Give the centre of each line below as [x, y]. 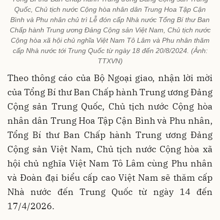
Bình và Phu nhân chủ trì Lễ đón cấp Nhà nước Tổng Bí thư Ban [110, 20]
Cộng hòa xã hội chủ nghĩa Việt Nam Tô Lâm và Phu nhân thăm [110, 41]
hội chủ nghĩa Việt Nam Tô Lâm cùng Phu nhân [110, 164]
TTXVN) [110, 61]
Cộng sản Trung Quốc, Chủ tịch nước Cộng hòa [110, 107]
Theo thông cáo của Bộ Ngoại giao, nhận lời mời [110, 78]
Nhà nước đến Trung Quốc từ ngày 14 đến [110, 192]
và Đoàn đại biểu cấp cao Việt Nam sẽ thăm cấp [110, 178]
